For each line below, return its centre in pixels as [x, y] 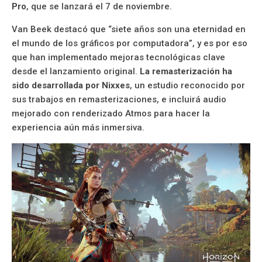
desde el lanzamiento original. [76, 71]
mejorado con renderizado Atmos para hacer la [111, 113]
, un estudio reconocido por [187, 85]
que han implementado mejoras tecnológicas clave [118, 57]
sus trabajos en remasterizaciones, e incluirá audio [119, 99]
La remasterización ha [186, 71]
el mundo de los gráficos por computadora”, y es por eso [130, 43]
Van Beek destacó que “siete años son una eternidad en [129, 29]
